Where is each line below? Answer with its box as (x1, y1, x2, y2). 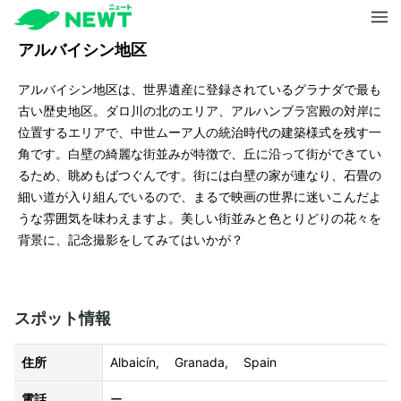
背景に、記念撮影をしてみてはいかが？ (18, 233, 243, 247)
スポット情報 (14, 309, 111, 328)
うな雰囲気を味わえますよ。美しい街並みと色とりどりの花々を (18, 211, 381, 226)
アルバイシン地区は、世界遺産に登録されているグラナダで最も (18, 82, 381, 97)
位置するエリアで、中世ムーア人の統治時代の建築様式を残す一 (18, 125, 381, 140)
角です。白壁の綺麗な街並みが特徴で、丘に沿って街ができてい (18, 147, 381, 161)
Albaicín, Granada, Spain (110, 355, 277, 370)
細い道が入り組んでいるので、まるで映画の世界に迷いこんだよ (18, 190, 381, 204)
